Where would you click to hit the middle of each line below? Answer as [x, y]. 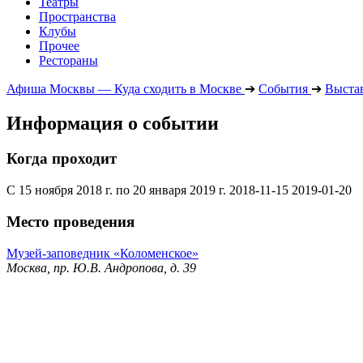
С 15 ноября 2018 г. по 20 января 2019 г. [116, 190]
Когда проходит [62, 159]
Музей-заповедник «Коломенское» [102, 253]
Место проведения [70, 221]
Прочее [59, 45]
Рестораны [68, 60]
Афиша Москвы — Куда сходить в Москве [124, 88]
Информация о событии [113, 123]
